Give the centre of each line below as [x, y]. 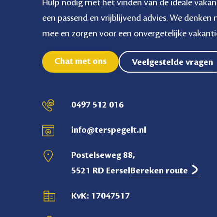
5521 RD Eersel [101, 171]
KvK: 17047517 [101, 196]
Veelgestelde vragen [173, 62]
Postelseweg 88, [103, 155]
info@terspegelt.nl [109, 130]
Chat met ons [81, 61]
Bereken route [160, 171]
